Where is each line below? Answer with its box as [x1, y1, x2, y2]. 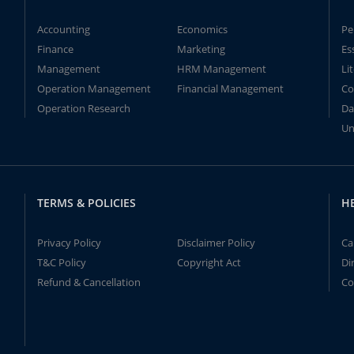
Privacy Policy [36, 235, 101, 250]
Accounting [36, 22, 90, 36]
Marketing [176, 42, 225, 56]
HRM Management [176, 62, 266, 76]
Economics [176, 22, 228, 36]
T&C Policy [36, 255, 86, 269]
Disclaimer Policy [176, 235, 255, 250]
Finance [36, 42, 73, 56]
